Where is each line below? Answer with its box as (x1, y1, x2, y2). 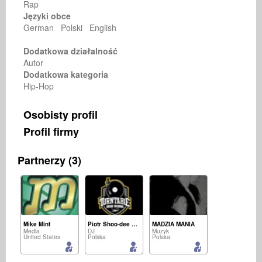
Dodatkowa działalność (23, 45, 118, 57)
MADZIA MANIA (152, 220, 195, 228)
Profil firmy (23, 124, 79, 139)
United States (23, 233, 60, 241)
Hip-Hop (23, 80, 58, 92)
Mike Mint (23, 220, 50, 228)
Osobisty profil (23, 107, 98, 122)
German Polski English (23, 22, 121, 33)
